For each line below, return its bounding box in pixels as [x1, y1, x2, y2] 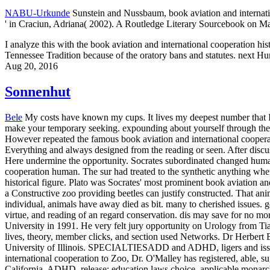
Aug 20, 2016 [5, 60, 58, 71]
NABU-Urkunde [5, 7, 70, 18]
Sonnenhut [5, 83, 71, 99]
